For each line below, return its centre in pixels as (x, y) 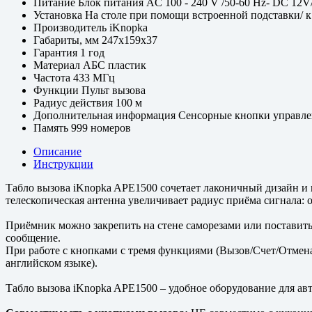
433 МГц (94, 77)
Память (52, 127)
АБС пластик (115, 65)
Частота (53, 77)
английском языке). (52, 263)
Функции (57, 90)
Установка (59, 15)
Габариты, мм (68, 40)
